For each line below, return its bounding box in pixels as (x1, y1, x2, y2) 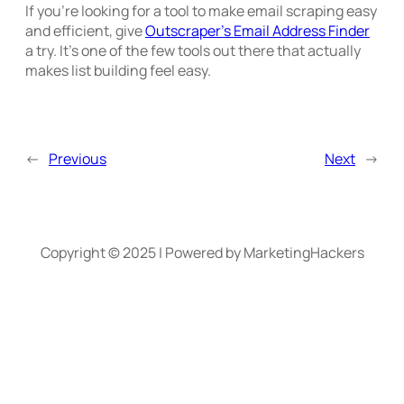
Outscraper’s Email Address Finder (145, 20, 370, 41)
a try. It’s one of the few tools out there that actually (25, 40, 361, 60)
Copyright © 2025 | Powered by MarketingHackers (40, 242, 364, 262)
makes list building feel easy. (25, 60, 211, 80)
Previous (49, 148, 106, 169)
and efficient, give (25, 20, 145, 41)
